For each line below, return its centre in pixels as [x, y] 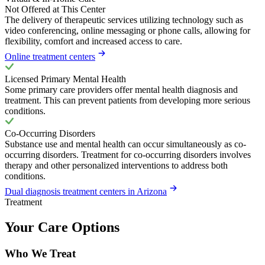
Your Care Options [62, 227]
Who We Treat [40, 254]
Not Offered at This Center [55, 9]
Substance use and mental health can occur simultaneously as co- [125, 144]
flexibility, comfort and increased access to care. [93, 41]
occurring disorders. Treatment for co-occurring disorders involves [128, 155]
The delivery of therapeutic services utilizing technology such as [124, 20]
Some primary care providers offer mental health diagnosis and [121, 90]
